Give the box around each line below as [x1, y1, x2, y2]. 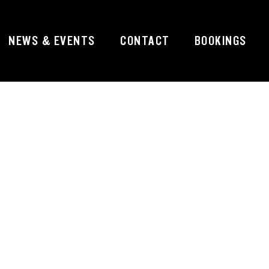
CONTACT [120, 33, 170, 48]
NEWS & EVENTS [8, 33, 95, 48]
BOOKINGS [194, 33, 247, 48]
